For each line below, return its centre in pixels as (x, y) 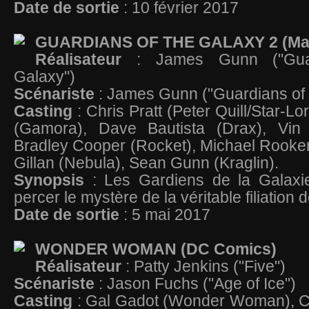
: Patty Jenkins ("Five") (208, 266)
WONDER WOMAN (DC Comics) (158, 249)
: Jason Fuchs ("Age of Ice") (199, 283)
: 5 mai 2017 (165, 215)
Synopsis (53, 180)
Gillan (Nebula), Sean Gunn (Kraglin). (148, 163)
